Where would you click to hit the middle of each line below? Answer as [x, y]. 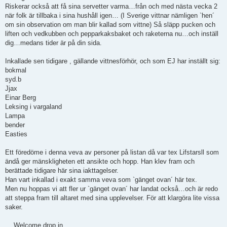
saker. [14, 207]
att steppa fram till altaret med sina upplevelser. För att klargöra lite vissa [112, 198]
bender [15, 125]
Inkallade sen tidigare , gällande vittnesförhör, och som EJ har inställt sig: [113, 61]
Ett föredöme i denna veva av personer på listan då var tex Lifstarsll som [112, 153]
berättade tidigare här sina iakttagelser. [62, 171]
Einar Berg [21, 98]
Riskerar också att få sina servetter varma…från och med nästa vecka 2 [111, 7]
